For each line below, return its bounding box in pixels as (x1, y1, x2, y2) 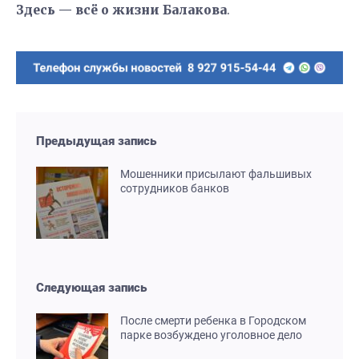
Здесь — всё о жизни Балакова (16, 2, 227, 18)
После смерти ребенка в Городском (120, 313, 306, 327)
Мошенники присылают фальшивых (120, 167, 312, 180)
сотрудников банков (120, 181, 229, 195)
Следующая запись (36, 280, 147, 295)
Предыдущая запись (36, 133, 156, 148)
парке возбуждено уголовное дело (120, 328, 302, 341)
